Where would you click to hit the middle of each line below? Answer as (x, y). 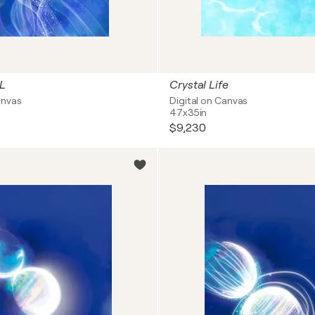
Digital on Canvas (209, 101)
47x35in (188, 112)
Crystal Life (199, 85)
